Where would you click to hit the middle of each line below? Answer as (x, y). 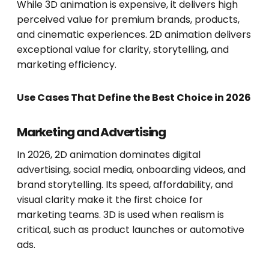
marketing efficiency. (67, 65)
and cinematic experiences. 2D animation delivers (134, 35)
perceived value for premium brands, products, (128, 20)
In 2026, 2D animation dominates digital (109, 155)
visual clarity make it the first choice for (110, 200)
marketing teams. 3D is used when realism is (120, 215)
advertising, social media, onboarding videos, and (131, 170)
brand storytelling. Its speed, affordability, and (125, 185)
